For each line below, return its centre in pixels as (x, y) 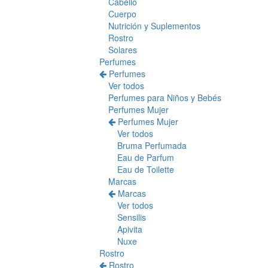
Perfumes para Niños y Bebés (165, 98)
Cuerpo (122, 14)
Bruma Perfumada (152, 146)
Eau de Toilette (146, 170)
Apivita (130, 229)
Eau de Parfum (146, 158)
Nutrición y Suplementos (154, 26)
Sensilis (132, 217)
